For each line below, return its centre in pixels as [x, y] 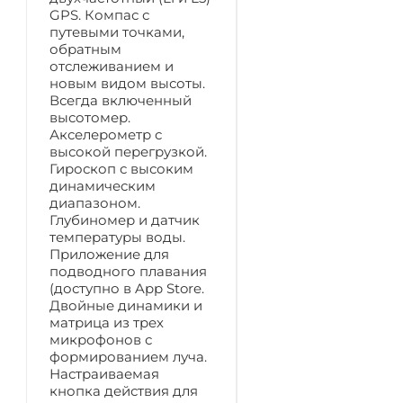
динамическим [103, 185]
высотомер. [90, 117]
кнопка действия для [124, 390]
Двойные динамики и [126, 305]
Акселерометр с [106, 134]
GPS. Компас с [99, 14]
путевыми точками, [117, 31]
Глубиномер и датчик [125, 219]
